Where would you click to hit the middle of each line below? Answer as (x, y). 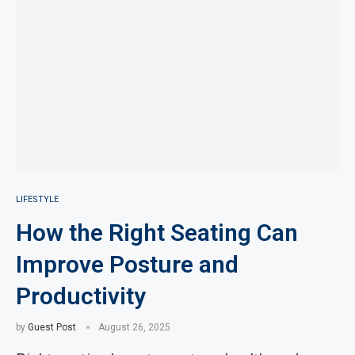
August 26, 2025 (134, 327)
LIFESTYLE (37, 199)
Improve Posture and (127, 264)
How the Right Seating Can (157, 233)
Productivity (81, 296)
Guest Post (52, 327)
